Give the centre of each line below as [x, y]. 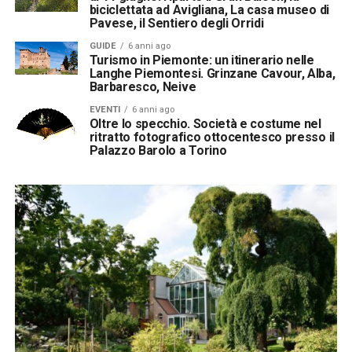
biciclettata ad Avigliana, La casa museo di [209, 9]
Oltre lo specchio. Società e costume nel [205, 123]
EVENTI [104, 109]
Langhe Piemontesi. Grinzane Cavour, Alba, [212, 73]
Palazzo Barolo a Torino [158, 150]
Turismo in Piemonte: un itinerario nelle [202, 60]
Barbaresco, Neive [143, 86]
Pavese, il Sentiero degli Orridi [176, 23]
